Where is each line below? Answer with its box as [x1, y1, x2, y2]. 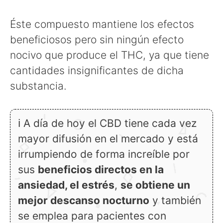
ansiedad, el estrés [18, 179, 114, 192]
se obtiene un [120, 179, 190, 192]
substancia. [10, 79, 67, 92]
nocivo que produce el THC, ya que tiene [10, 48, 209, 61]
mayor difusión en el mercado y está [18, 132, 198, 145]
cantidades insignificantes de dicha [10, 64, 184, 77]
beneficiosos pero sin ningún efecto [10, 33, 184, 46]
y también [149, 194, 201, 207]
